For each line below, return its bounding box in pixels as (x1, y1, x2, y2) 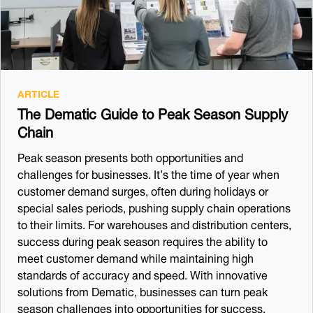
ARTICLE (17, 82, 59, 102)
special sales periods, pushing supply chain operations (17, 195, 291, 217)
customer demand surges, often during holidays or (17, 178, 268, 201)
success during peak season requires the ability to (17, 228, 268, 251)
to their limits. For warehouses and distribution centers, (17, 212, 291, 234)
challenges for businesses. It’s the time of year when (17, 161, 279, 184)
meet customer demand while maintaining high (17, 245, 254, 268)
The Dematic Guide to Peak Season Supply (17, 98, 288, 126)
